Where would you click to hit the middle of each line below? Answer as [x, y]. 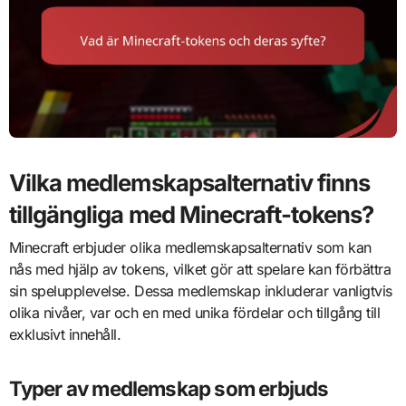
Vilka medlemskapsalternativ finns [189, 183]
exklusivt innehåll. [65, 334]
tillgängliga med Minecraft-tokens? [191, 215]
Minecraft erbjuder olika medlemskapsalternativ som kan [190, 247]
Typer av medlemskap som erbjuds [169, 388]
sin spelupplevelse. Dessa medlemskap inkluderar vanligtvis [200, 290]
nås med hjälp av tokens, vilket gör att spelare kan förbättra [200, 269]
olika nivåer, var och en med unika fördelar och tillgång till [194, 312]
